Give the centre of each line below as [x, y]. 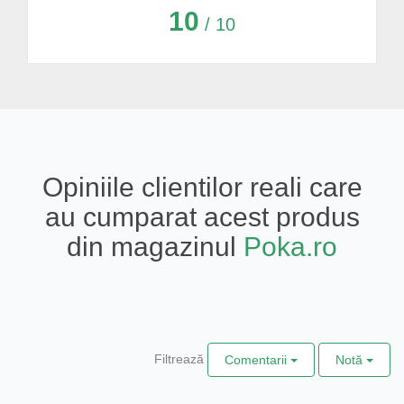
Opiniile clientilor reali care [202, 187]
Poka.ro [290, 246]
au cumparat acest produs [202, 216]
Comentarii [257, 359]
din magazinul [155, 246]
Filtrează [179, 358]
